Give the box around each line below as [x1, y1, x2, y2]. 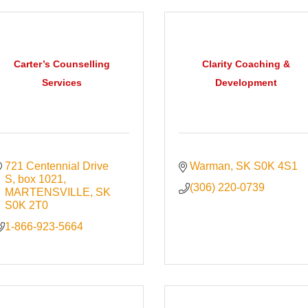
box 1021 [18, 173, 64, 186]
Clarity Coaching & [202, 58, 291, 69]
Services [41, 76, 82, 88]
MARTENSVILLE [5, 186, 91, 199]
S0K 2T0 [5, 199, 49, 212]
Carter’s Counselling [13, 58, 110, 69]
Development [215, 76, 278, 88]
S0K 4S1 [254, 160, 298, 173]
